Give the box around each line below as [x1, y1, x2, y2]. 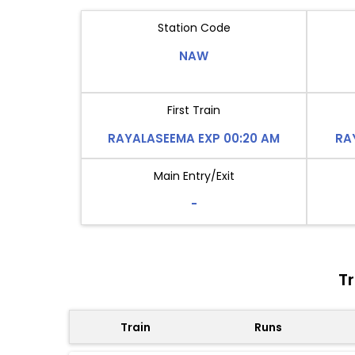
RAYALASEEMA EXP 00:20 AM [108, 130, 280, 147]
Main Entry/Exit [153, 168, 235, 185]
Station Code [157, 20, 231, 36]
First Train [167, 102, 220, 119]
